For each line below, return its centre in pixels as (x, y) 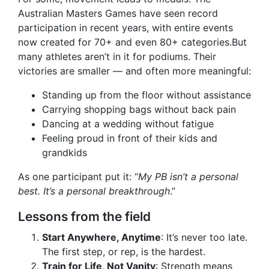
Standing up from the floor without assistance (147, 95)
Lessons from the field (84, 217)
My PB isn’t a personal (188, 177)
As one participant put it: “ (78, 177)
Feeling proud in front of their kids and (130, 138)
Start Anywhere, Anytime (101, 237)
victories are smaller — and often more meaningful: (134, 71)
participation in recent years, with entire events (125, 28)
